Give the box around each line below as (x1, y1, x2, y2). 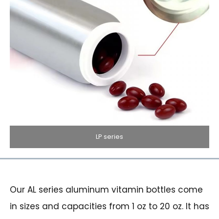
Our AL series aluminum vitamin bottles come (10, 183, 203, 196)
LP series (96, 131, 123, 141)
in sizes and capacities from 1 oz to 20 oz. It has (10, 200, 209, 212)
